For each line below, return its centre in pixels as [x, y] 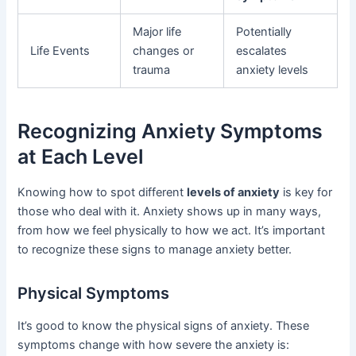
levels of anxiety [234, 193]
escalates [262, 51]
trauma [152, 70]
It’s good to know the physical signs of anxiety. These [164, 326]
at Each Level [81, 156]
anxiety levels [273, 70]
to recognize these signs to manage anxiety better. [155, 250]
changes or [164, 51]
